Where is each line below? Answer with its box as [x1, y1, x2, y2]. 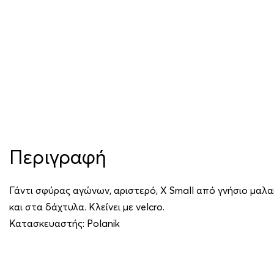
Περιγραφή [9, 144, 106, 169]
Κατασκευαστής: [9, 217, 87, 229]
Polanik [87, 217, 120, 229]
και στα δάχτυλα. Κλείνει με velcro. [9, 200, 165, 213]
